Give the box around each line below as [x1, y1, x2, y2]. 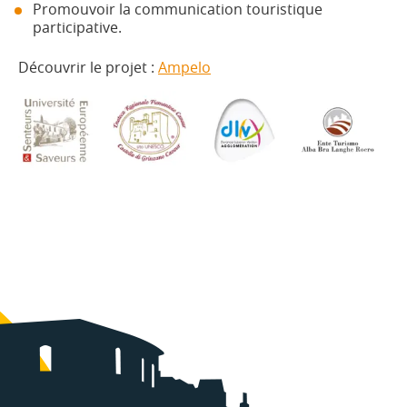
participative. [33, 17, 122, 37]
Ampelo [158, 57, 211, 77]
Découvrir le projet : [18, 57, 158, 77]
